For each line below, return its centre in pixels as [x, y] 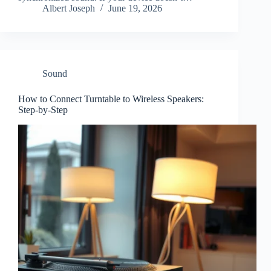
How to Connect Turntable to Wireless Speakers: [111, 99]
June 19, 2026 [135, 8]
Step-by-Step [43, 110]
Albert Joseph [69, 8]
